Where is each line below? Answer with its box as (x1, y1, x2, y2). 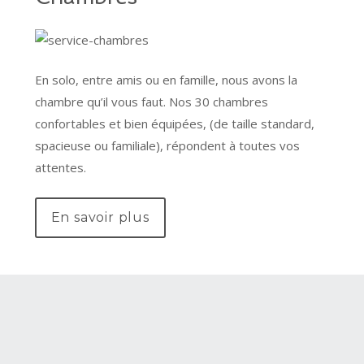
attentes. (34, 159, 86, 176)
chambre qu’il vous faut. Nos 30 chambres (34, 93, 268, 110)
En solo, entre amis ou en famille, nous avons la (34, 71, 297, 89)
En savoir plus (50, 209, 149, 225)
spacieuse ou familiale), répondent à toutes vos (34, 137, 300, 154)
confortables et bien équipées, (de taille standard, (34, 115, 314, 132)
